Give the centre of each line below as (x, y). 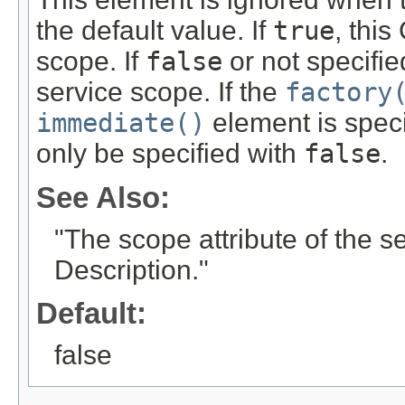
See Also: (103, 197)
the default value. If (155, 31)
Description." (132, 269)
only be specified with (170, 154)
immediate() (121, 123)
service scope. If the (160, 92)
